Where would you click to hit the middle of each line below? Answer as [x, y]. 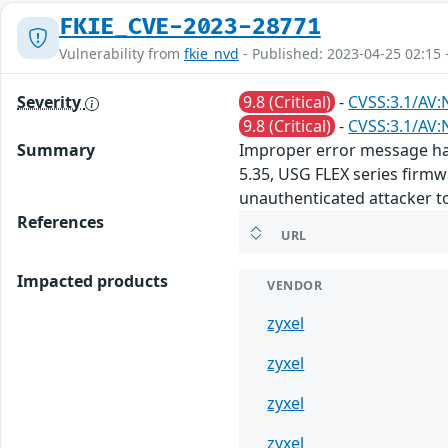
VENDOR [295, 285]
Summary [56, 149]
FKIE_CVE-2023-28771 [190, 26]
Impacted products [92, 280]
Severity [51, 101]
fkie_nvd [211, 53]
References [60, 221]
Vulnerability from [121, 53]
